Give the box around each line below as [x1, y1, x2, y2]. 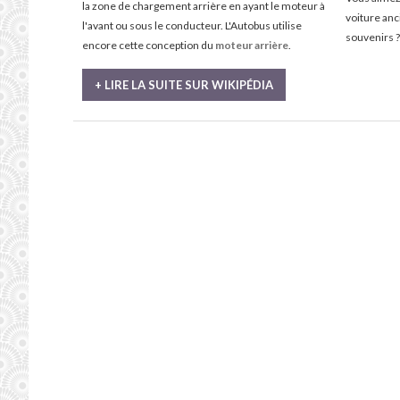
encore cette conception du [82, 38, 215, 52]
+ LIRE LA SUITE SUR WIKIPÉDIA [95, 78, 273, 92]
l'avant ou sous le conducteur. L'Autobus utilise [82, 19, 302, 32]
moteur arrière [215, 38, 288, 52]
